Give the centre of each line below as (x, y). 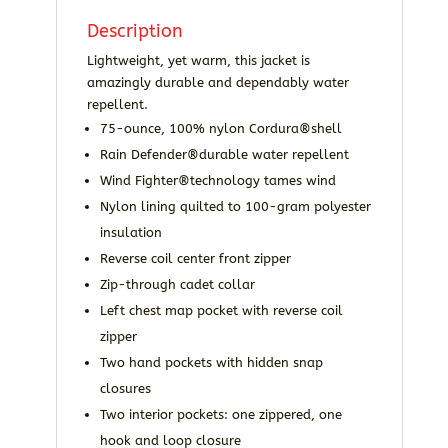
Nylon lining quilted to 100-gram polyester (235, 207)
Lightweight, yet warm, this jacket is (198, 61)
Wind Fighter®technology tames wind (217, 181)
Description (134, 31)
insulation (130, 233)
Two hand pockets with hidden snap (211, 363)
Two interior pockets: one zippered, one (220, 415)
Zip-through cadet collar (177, 285)
